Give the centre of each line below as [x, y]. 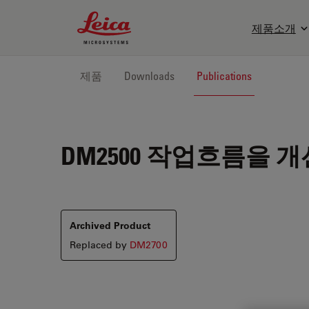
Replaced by [100, 245]
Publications [224, 76]
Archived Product [110, 225]
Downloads [149, 76]
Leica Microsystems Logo [142, 18]
